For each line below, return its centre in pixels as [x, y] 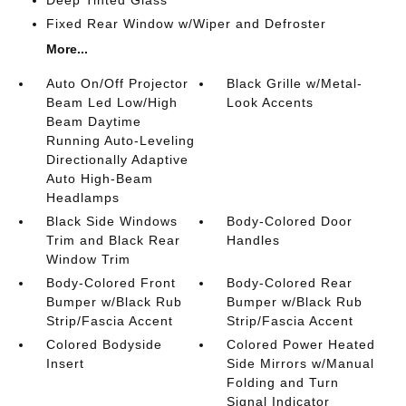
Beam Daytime [93, 121]
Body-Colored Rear [290, 283]
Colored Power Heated [301, 344]
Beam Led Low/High [111, 102]
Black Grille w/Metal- [295, 83]
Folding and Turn [283, 382]
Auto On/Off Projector [117, 83]
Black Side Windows [111, 221]
